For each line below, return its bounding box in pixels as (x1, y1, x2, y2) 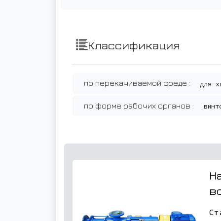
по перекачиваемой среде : (84, 78, 190, 87)
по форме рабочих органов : (84, 101, 194, 110)
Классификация (88, 38, 180, 52)
